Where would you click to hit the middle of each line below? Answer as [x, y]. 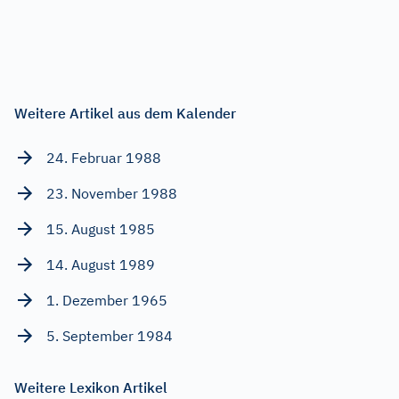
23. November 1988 [112, 193]
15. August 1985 [101, 228]
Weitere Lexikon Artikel [91, 387]
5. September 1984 [110, 335]
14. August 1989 [101, 264]
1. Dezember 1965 [107, 300]
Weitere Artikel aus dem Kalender [125, 113]
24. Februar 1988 [104, 157]
